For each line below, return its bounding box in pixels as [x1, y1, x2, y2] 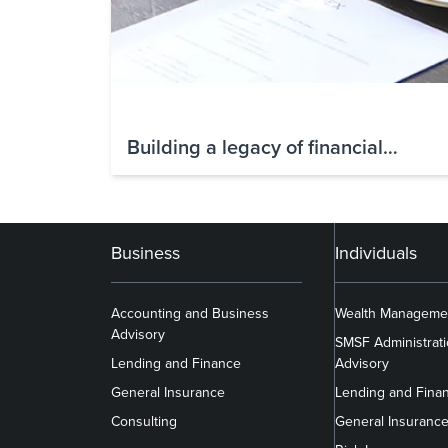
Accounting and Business [111, 302, 269, 323]
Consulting [111, 410, 177, 431]
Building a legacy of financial [127, 131, 383, 161]
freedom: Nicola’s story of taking [127, 155, 412, 185]
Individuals [335, 239, 418, 265]
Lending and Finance [111, 352, 241, 373]
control [127, 179, 188, 209]
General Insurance [111, 381, 225, 402]
